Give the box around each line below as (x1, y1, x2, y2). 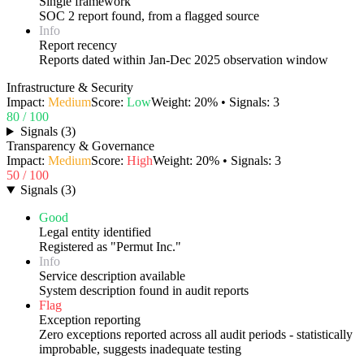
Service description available (39, 269, 185, 284)
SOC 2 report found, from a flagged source (39, 9, 259, 24)
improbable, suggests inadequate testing (39, 342, 241, 357)
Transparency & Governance (6, 139, 154, 154)
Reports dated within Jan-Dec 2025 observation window (39, 53, 328, 67)
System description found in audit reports (39, 284, 249, 298)
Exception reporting (39, 313, 141, 327)
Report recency (39, 38, 117, 53)
